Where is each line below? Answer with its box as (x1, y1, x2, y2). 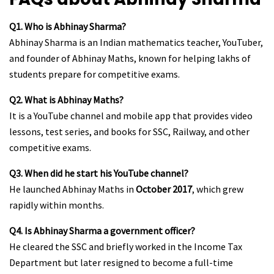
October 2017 (136, 183, 192, 196)
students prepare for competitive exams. (9, 68, 180, 81)
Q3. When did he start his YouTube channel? (9, 167, 188, 180)
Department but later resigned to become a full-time (9, 256, 233, 269)
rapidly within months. (9, 199, 104, 212)
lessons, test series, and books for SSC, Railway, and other (9, 125, 250, 138)
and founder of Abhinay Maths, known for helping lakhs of (9, 52, 251, 65)
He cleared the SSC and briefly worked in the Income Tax (9, 240, 242, 253)
